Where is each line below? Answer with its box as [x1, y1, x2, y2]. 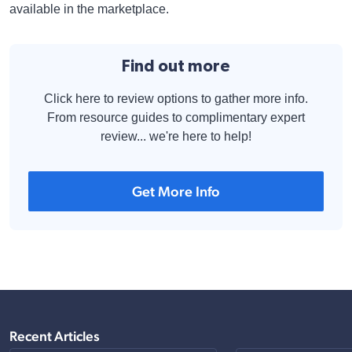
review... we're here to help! [101, 130, 251, 143]
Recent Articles [9, 328, 100, 344]
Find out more [122, 58, 230, 75]
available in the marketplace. [9, 2, 172, 16]
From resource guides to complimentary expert [47, 111, 305, 124]
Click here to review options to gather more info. [44, 92, 308, 105]
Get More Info [132, 183, 220, 200]
